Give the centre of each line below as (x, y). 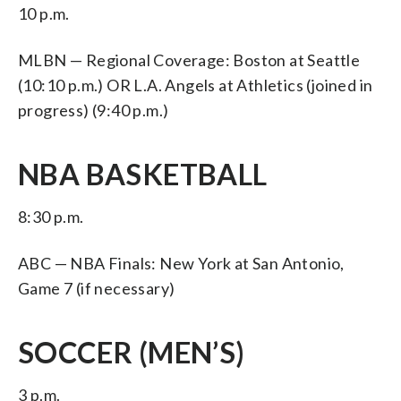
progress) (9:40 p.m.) (94, 110)
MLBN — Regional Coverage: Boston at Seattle (189, 60)
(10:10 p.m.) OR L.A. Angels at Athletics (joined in (196, 85)
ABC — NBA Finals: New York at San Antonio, (181, 263)
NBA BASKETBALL (143, 174)
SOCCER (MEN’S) (132, 352)
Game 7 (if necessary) (97, 288)
